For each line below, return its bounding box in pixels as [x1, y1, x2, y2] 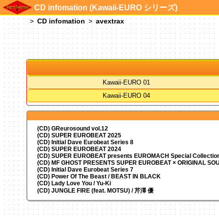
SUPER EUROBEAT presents [51, 152, 134, 159]
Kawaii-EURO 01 [102, 78, 150, 86]
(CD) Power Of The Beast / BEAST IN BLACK [37, 173, 161, 180]
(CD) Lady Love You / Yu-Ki [37, 179, 111, 187]
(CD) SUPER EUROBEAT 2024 [37, 145, 121, 153]
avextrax [95, 17, 124, 25]
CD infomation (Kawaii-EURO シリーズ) [34, 3, 177, 12]
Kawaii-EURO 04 [102, 91, 150, 99]
